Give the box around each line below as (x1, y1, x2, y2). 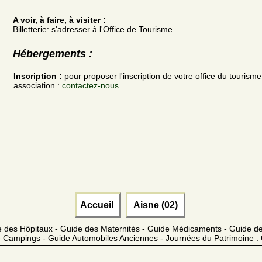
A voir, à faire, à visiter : (13, 15, 106, 25)
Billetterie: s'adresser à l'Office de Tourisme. (13, 25, 175, 35)
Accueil (80, 199, 116, 210)
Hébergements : (13, 48, 92, 60)
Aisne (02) (130, 199, 180, 210)
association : (13, 80, 62, 90)
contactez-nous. (62, 80, 121, 90)
